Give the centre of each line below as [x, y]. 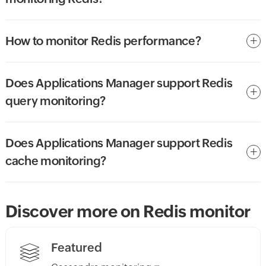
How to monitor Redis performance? [103, 41]
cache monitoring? [56, 161]
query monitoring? [56, 101]
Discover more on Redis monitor [128, 212]
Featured [76, 248]
